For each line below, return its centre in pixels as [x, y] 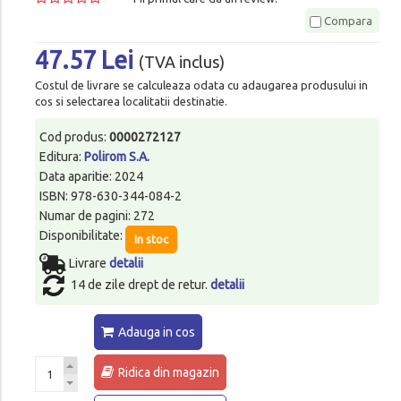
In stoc [151, 239]
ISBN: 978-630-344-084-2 [110, 196]
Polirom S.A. [116, 156]
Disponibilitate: [82, 235]
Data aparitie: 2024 [91, 176]
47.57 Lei [86, 60]
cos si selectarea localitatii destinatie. [131, 101]
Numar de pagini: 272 [97, 215]
